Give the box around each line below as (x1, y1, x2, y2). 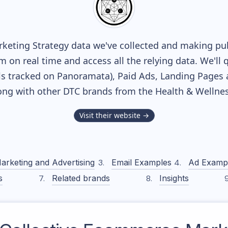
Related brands (52, 173, 110, 183)
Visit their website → (79, 110, 149, 120)
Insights (159, 173, 189, 183)
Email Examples (111, 157, 172, 167)
